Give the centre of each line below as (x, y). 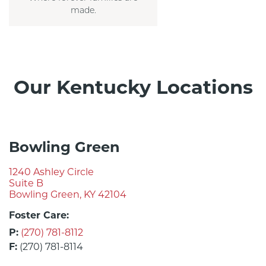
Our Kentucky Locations (133, 87)
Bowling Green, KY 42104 (68, 195)
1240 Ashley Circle (51, 172)
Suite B (26, 183)
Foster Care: (39, 216)
